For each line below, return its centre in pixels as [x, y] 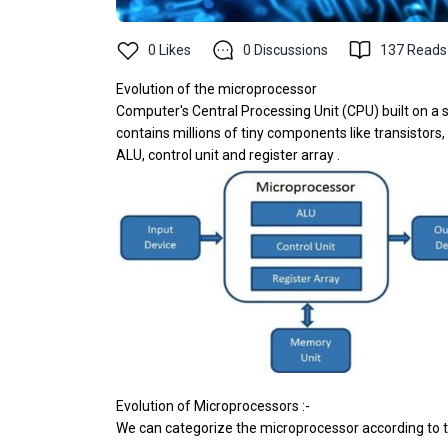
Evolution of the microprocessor [216, 88]
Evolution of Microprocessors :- [214, 405]
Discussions [291, 49]
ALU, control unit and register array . [228, 154]
